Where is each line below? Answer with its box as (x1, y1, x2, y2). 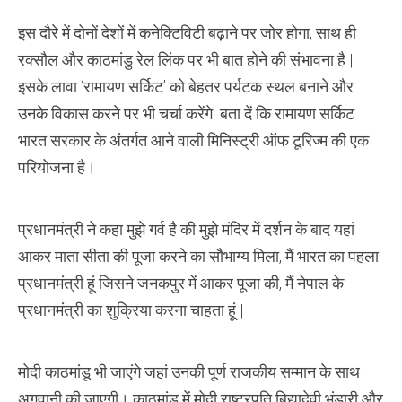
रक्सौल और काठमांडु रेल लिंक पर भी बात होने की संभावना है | (18, 50, 354, 69)
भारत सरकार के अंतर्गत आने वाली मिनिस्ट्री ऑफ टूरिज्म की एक (18, 131, 369, 150)
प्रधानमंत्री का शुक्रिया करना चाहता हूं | (18, 301, 244, 319)
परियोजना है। (18, 158, 96, 177)
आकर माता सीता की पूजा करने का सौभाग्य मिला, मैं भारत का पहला (18, 247, 379, 266)
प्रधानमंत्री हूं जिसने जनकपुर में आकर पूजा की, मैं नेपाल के (18, 274, 344, 293)
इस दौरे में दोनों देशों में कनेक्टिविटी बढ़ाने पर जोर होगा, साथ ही (18, 23, 356, 42)
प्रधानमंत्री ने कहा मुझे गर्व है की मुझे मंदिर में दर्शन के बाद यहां (18, 220, 354, 239)
